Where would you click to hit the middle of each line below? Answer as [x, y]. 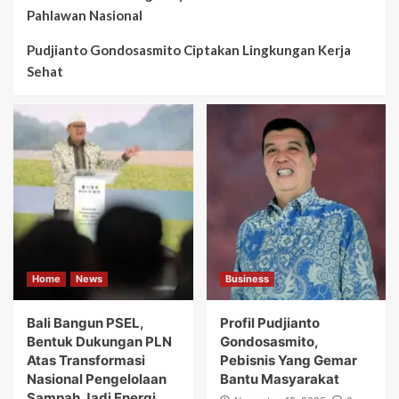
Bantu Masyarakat [279, 379]
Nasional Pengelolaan [97, 379]
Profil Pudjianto [269, 322]
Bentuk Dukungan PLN [99, 341]
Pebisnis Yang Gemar [288, 360]
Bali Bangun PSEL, [85, 322]
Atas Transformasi [86, 360]
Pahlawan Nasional [85, 15]
